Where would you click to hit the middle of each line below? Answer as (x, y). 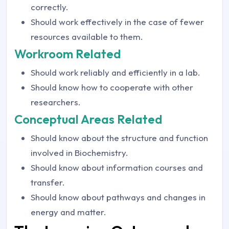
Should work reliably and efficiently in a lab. (116, 72)
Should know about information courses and (117, 167)
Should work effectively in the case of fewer (117, 22)
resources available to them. (87, 37)
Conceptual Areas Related (88, 119)
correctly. (50, 7)
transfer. (48, 182)
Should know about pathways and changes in (118, 197)
